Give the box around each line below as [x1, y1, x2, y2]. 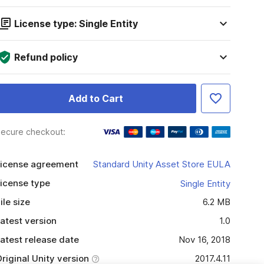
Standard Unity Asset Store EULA [93, 159, 230, 170]
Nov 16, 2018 [178, 234, 230, 245]
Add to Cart [68, 93, 123, 104]
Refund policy [14, 51, 78, 63]
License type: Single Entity [14, 18, 138, 29]
